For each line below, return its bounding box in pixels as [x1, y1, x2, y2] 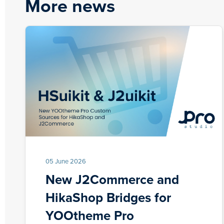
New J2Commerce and [45, 170, 179, 189]
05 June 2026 [45, 156, 86, 166]
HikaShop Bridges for [45, 188, 171, 207]
